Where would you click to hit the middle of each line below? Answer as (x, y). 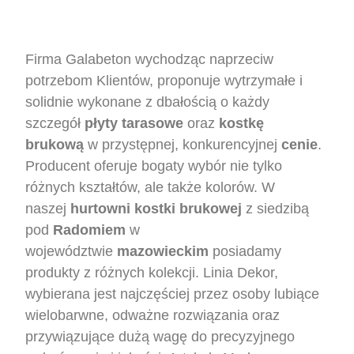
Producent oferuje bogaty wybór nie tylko (154, 166)
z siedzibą (276, 208)
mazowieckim (163, 251)
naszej (48, 208)
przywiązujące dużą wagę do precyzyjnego (160, 336)
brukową (55, 144)
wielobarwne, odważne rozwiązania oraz (153, 315)
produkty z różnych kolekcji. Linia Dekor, (152, 272)
